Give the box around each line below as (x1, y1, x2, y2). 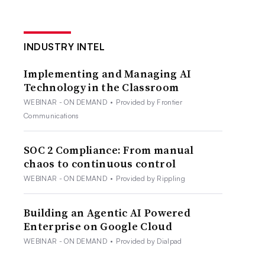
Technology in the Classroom (24, 79, 179, 95)
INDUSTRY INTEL (24, 40, 105, 53)
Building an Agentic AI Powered (24, 205, 191, 220)
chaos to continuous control (24, 156, 176, 171)
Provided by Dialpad (116, 236, 182, 245)
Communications (24, 111, 79, 120)
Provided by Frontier (116, 97, 182, 106)
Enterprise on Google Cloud (24, 218, 172, 234)
